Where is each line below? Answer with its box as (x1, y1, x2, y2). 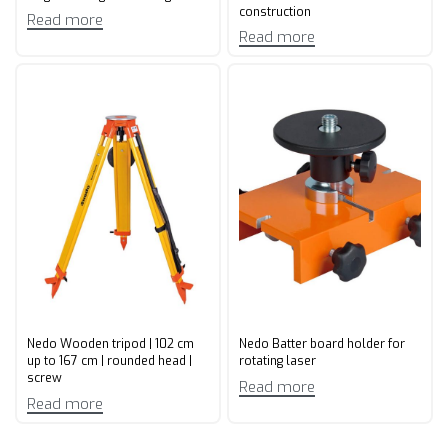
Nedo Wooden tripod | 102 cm (27, 336, 194, 352)
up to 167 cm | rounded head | (27, 353, 192, 369)
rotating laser (239, 353, 316, 369)
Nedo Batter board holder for (239, 336, 405, 352)
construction (239, 3, 311, 20)
